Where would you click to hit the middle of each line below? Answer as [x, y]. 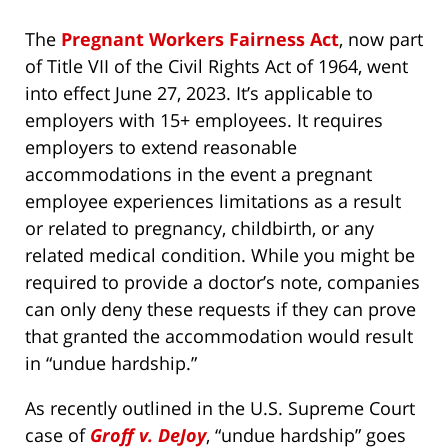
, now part [381, 39]
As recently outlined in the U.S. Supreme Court [220, 408]
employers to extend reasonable [161, 147]
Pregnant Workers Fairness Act [200, 39]
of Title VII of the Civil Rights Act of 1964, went [216, 66]
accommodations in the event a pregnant [198, 174]
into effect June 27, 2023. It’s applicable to [199, 93]
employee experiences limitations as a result [213, 201]
